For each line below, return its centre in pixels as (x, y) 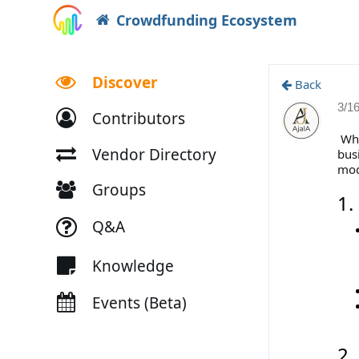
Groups (119, 190)
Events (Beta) (139, 303)
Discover (125, 82)
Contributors (138, 118)
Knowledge (133, 266)
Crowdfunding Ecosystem (206, 20)
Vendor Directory (154, 154)
